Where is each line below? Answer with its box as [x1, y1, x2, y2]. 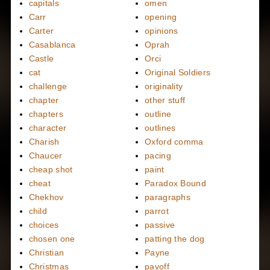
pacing [145, 151, 171, 161]
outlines [145, 123, 176, 133]
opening [145, 12, 177, 22]
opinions [145, 26, 178, 36]
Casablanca [28, 40, 76, 50]
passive [145, 220, 175, 230]
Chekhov [28, 192, 64, 202]
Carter [28, 26, 54, 36]
